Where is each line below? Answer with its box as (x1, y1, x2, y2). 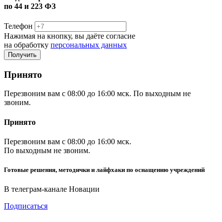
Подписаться (4, 202, 48, 211)
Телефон (4, 21, 33, 30)
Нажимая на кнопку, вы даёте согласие (4, 31, 135, 40)
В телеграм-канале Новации (4, 185, 100, 194)
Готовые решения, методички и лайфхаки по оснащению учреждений (4, 166, 205, 173)
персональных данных (51, 40, 127, 49)
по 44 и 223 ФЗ (4, 1, 55, 10)
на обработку (4, 40, 51, 49)
